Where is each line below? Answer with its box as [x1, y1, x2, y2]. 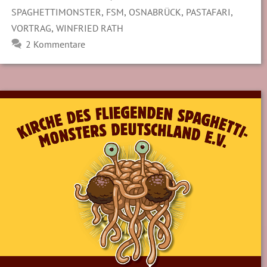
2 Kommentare [25, 38, 85, 50]
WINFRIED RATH [56, 21, 124, 34]
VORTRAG [11, 21, 52, 34]
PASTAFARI [186, 5, 231, 18]
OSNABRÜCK [129, 5, 182, 18]
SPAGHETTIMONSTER [11, 5, 102, 18]
